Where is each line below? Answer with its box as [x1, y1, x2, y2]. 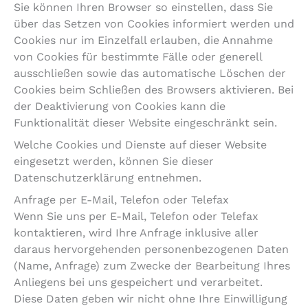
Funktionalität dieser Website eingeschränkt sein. [14, 116, 277, 130]
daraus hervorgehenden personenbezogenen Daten [14, 243, 289, 256]
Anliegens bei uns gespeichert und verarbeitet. [14, 276, 263, 289]
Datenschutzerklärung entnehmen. [14, 171, 201, 185]
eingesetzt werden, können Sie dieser [14, 155, 214, 168]
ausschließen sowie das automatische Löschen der [14, 67, 286, 80]
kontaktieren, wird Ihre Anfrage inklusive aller [14, 226, 258, 240]
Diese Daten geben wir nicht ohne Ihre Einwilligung [14, 292, 287, 306]
